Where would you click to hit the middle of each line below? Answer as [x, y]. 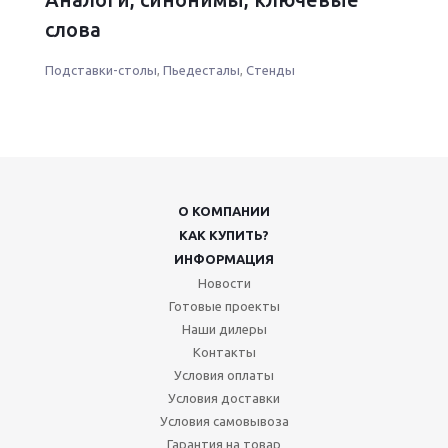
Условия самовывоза [224, 421]
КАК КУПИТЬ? [224, 235]
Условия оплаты [224, 375]
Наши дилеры [224, 329]
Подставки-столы [101, 69]
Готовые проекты [224, 306]
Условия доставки [224, 398]
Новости [224, 283]
